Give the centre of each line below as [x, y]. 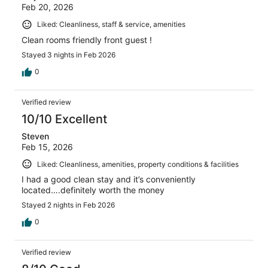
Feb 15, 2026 [47, 147]
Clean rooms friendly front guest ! [87, 39]
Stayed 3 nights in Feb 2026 [68, 54]
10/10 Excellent [64, 119]
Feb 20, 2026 [48, 7]
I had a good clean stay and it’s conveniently [109, 179]
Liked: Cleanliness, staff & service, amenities [111, 24]
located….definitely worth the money [93, 190]
